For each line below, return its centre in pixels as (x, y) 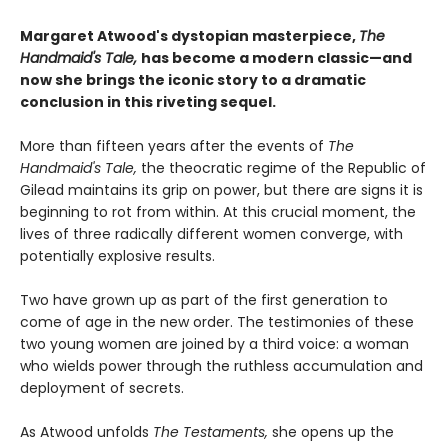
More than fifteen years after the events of (174, 145)
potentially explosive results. (117, 255)
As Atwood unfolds (86, 431)
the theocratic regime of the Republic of (281, 167)
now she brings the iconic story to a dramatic (193, 79)
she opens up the (331, 431)
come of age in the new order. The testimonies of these (217, 321)
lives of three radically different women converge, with (211, 233)
